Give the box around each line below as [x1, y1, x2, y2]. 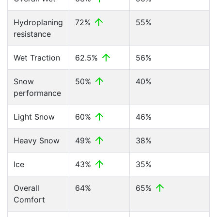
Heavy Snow [14, 136, 60, 145]
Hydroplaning [14, 17, 63, 27]
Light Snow [14, 112, 55, 122]
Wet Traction [14, 53, 60, 62]
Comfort [14, 195, 45, 204]
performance [14, 88, 61, 98]
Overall [14, 183, 39, 193]
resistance [14, 29, 51, 39]
